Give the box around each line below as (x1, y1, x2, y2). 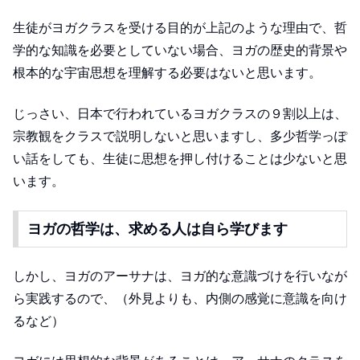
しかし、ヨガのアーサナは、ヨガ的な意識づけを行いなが (13, 269, 347, 284)
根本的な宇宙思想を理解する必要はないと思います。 (13, 66, 321, 80)
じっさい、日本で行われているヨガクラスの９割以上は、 (13, 106, 347, 121)
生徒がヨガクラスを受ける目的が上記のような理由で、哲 (13, 21, 347, 35)
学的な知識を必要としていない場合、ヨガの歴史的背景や (13, 43, 347, 58)
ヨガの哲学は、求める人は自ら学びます (27, 220, 288, 237)
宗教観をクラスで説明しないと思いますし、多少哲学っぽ (13, 129, 347, 143)
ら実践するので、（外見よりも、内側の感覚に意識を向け (13, 292, 347, 306)
